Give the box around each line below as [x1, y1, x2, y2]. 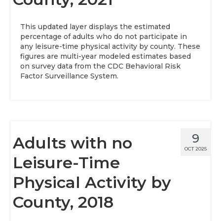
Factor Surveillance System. [20, 72, 118, 80]
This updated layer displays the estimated [20, 22, 170, 31]
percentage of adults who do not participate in [20, 32, 187, 41]
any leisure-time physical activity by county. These [20, 42, 200, 51]
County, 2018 [13, 192, 113, 212]
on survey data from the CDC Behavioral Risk [20, 62, 181, 71]
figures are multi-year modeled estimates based [20, 52, 191, 61]
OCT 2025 [184, 146, 207, 152]
